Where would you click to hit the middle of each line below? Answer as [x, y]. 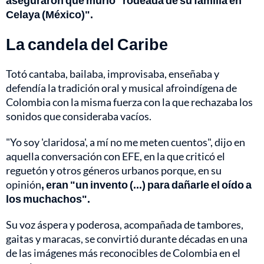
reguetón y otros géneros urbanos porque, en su [114, 171]
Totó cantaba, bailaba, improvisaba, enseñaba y [113, 74]
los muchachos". [48, 199]
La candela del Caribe [87, 44]
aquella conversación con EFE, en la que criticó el [115, 156]
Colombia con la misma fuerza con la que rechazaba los [129, 102]
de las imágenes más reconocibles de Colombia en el [123, 253]
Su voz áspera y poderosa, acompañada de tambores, [125, 225]
